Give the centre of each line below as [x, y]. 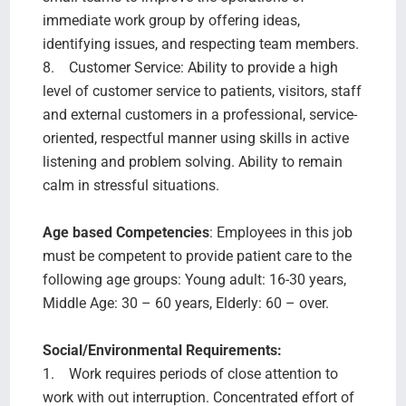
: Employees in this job [280, 232]
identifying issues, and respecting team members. [202, 43]
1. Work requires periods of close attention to [190, 373]
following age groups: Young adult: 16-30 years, [194, 279]
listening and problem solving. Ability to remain [192, 161]
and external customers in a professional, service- [199, 114]
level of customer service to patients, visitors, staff [202, 91]
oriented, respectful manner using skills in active [195, 138]
